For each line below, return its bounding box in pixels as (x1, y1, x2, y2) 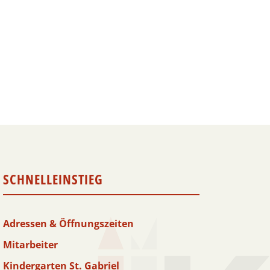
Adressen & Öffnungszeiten (3, 216, 134, 230)
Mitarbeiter (3, 237, 58, 251)
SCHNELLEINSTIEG (3, 169, 104, 188)
